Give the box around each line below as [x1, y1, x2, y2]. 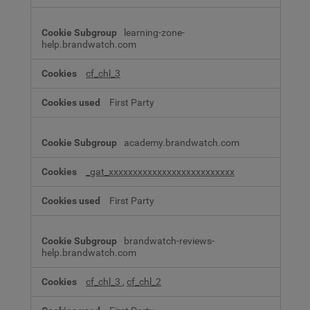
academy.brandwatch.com [124, 136, 239, 149]
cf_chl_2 [127, 275, 161, 288]
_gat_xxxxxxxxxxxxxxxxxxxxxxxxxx [86, 165, 235, 178]
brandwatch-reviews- [124, 235, 215, 247]
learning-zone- [124, 26, 185, 39]
